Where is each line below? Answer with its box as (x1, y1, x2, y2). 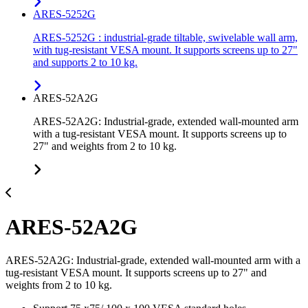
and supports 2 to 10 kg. (33, 56, 137, 69)
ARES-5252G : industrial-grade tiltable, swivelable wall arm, (33, 32, 298, 44)
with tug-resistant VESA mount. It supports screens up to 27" (33, 44, 298, 56)
